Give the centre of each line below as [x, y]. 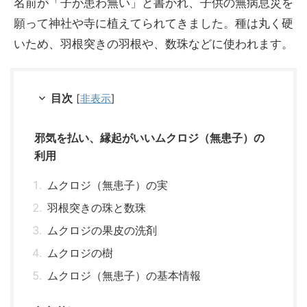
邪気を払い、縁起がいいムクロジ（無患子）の [149, 137]
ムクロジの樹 [81, 253]
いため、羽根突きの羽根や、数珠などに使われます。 [153, 44]
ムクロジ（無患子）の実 [108, 185]
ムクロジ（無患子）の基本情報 [124, 275]
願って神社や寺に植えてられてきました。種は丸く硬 [153, 23]
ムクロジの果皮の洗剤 [102, 230]
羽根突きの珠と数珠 [97, 207]
